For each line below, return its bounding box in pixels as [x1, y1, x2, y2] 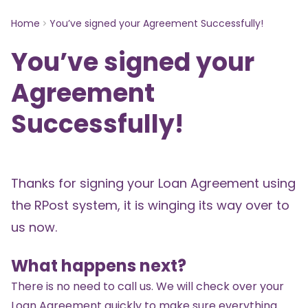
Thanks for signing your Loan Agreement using [11, 175, 296, 192]
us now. [11, 219, 57, 236]
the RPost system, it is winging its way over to [11, 197, 289, 214]
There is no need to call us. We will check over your [11, 278, 284, 294]
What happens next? [11, 254, 186, 277]
